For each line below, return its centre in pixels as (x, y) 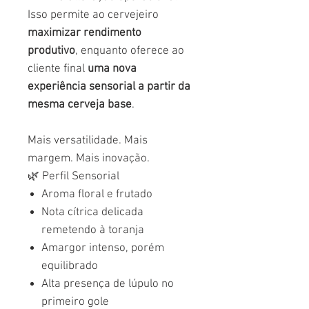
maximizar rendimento (84, 33)
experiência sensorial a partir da (109, 87)
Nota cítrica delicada (92, 212)
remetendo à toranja (93, 230)
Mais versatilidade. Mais (88, 140)
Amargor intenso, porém (103, 248)
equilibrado (70, 266)
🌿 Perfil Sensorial (73, 176)
